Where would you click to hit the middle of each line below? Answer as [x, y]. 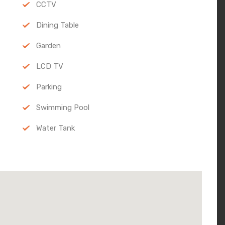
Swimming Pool [63, 107]
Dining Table [57, 25]
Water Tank [55, 128]
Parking [49, 87]
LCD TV [49, 66]
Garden [48, 45]
